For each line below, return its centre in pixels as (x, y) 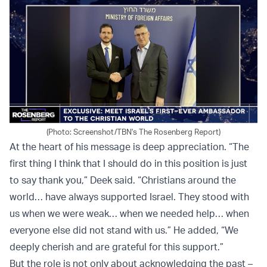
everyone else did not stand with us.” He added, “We (124, 230)
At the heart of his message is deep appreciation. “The (129, 147)
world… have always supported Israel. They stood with (129, 197)
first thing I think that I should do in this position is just (128, 164)
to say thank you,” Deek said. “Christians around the (123, 180)
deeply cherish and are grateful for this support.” (117, 247)
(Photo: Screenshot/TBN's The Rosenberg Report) (133, 132)
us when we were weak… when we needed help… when (129, 214)
